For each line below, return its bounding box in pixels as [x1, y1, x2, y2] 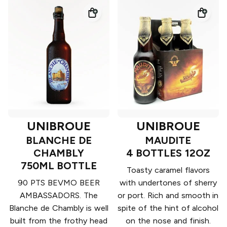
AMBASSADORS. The [20, 191, 98, 201]
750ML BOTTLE [20, 160, 97, 172]
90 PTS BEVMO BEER [18, 178, 100, 188]
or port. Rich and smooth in [118, 191, 219, 201]
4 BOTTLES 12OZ [126, 147, 211, 160]
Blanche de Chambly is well [9, 203, 108, 213]
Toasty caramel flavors [127, 165, 210, 175]
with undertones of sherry [120, 178, 217, 188]
